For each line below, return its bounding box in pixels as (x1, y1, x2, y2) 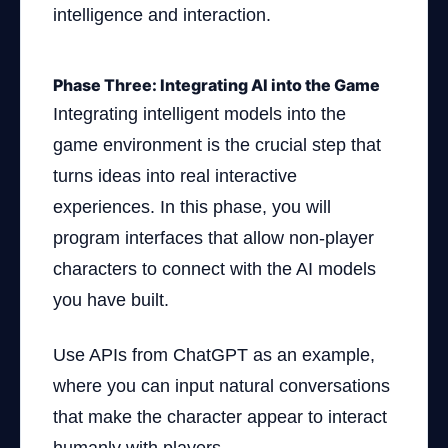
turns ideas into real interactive (53, 166, 297, 186)
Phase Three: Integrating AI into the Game (53, 75, 380, 95)
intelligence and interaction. (53, 5, 271, 25)
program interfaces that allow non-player (53, 228, 374, 248)
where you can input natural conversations (53, 376, 390, 396)
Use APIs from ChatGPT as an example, (53, 345, 375, 365)
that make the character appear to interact (53, 407, 387, 427)
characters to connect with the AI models (53, 259, 376, 279)
